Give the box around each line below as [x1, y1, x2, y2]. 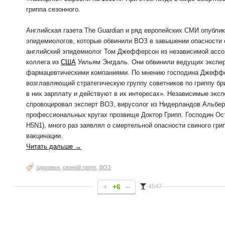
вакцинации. [26, 132, 63, 140]
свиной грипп [63, 164, 96, 170]
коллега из [26, 58, 61, 66]
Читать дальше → [26, 143, 81, 150]
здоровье [36, 164, 60, 170]
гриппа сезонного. [26, 6, 80, 13]
